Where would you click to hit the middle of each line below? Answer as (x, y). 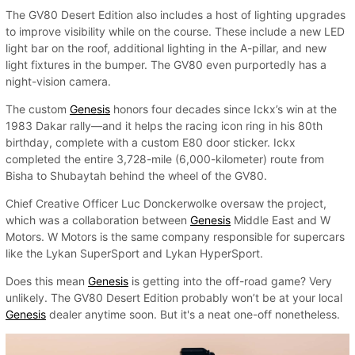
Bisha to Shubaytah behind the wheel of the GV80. (136, 176)
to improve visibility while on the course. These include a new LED (175, 32)
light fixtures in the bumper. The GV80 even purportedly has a (166, 65)
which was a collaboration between (98, 220)
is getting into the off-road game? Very (230, 281)
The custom (38, 109)
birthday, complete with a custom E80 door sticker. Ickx (151, 143)
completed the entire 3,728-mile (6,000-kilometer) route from (165, 159)
